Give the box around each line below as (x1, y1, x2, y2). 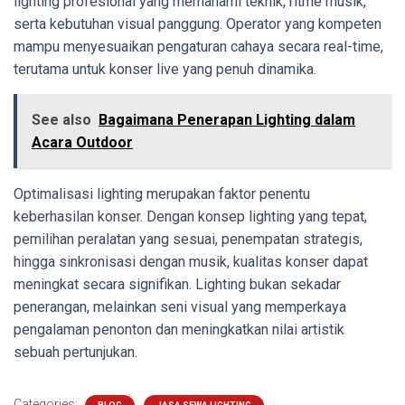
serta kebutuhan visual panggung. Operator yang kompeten (14, 15, 381, 33)
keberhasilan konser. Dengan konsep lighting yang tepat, (14, 208, 367, 226)
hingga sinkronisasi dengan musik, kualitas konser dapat (14, 253, 368, 271)
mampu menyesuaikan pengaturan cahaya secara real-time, (14, 38, 383, 56)
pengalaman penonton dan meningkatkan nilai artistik (14, 321, 344, 339)
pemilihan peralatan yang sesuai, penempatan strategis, (14, 231, 363, 249)
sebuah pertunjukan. (14, 344, 137, 362)
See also (32, 111, 91, 129)
